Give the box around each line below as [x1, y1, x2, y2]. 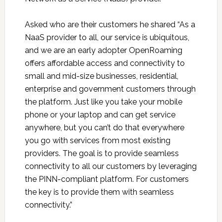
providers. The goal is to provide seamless [24, 149, 179, 159]
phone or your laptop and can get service [24, 110, 175, 120]
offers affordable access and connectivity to [24, 58, 185, 68]
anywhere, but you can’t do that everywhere [24, 123, 184, 133]
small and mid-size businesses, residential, [24, 71, 178, 81]
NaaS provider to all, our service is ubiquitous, [24, 33, 189, 43]
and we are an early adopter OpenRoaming [24, 46, 182, 55]
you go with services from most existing [24, 136, 170, 146]
